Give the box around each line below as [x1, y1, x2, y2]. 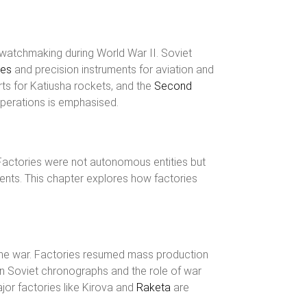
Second [154, 79, 192, 93]
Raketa [136, 281, 171, 294]
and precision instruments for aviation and [12, 63, 214, 76]
